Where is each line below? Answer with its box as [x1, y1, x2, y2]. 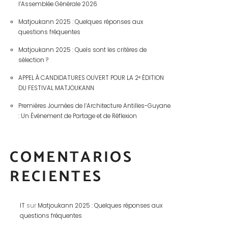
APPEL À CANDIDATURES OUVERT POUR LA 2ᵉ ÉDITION [18, 73, 164, 82]
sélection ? [18, 55, 48, 64]
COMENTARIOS [10, 145, 133, 170]
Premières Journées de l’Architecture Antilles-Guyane [18, 101, 170, 110]
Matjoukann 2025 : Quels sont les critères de [18, 45, 147, 54]
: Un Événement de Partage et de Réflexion [18, 111, 137, 120]
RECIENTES [10, 164, 103, 190]
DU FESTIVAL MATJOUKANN [18, 83, 94, 92]
